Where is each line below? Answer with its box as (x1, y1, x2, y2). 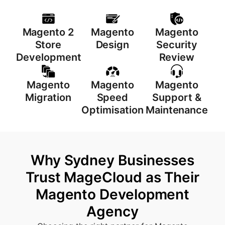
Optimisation (81, 104, 144, 116)
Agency (86, 203, 139, 220)
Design (95, 39, 130, 51)
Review (159, 51, 195, 63)
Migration (25, 91, 71, 103)
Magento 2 (22, 26, 74, 38)
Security (156, 39, 197, 51)
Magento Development (35, 186, 190, 203)
